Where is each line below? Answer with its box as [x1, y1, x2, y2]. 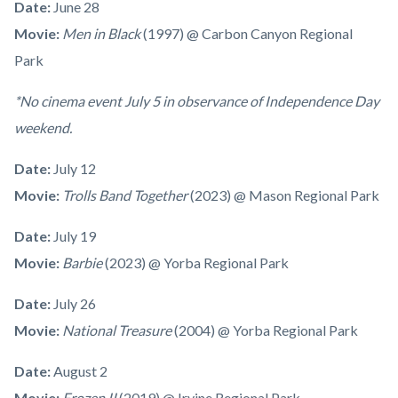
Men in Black [62, 25, 143, 43]
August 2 [53, 362, 107, 380]
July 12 [53, 160, 96, 178]
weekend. [14, 119, 72, 137]
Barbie [62, 254, 105, 272]
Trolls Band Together [62, 187, 190, 204]
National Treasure [62, 322, 174, 339]
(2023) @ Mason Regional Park [190, 187, 379, 204]
